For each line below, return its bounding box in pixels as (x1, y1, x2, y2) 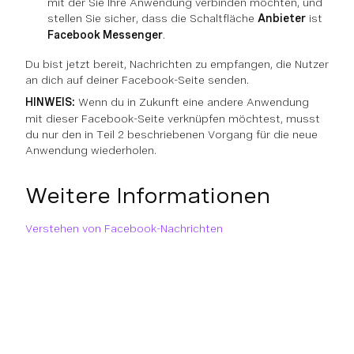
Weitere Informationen (25, 183, 270, 209)
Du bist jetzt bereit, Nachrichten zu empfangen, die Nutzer (25, 58, 329, 70)
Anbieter (258, 12, 306, 24)
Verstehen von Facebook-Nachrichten (25, 222, 223, 235)
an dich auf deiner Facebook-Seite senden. (25, 73, 249, 86)
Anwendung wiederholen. (25, 144, 156, 156)
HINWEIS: (25, 96, 75, 108)
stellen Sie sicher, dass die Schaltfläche (47, 12, 258, 24)
